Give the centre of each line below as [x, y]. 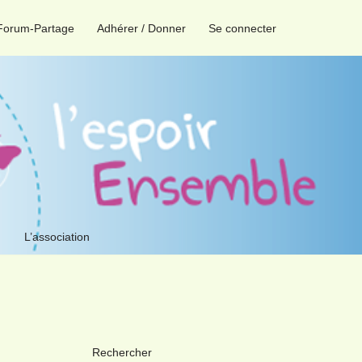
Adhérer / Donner [141, 28]
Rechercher [122, 352]
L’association [57, 236]
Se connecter [242, 28]
